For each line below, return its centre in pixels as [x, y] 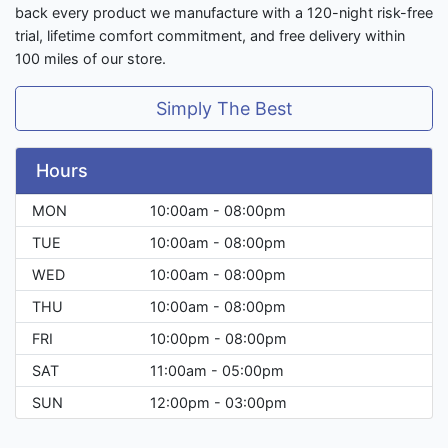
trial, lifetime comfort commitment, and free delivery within [210, 36]
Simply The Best [224, 109]
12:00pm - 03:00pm [218, 403]
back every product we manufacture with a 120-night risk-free [224, 13]
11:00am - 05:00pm [217, 371]
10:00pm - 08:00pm [218, 339]
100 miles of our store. [90, 59]
